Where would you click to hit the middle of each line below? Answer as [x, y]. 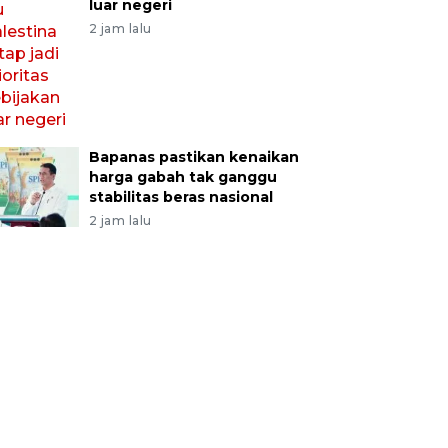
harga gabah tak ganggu [182, 177]
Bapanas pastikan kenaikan [193, 157]
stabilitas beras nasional [180, 197]
